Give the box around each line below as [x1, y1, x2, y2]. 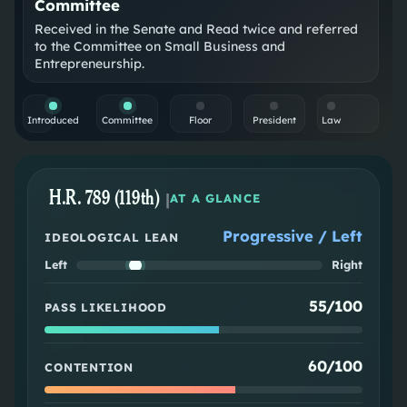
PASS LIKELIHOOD [45, 300, 167, 315]
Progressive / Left [222, 226, 362, 246]
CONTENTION [45, 360, 134, 375]
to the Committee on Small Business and [35, 38, 286, 55]
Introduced [27, 114, 80, 127]
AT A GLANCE [169, 191, 262, 206]
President [252, 114, 296, 127]
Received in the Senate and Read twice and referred [35, 21, 359, 38]
